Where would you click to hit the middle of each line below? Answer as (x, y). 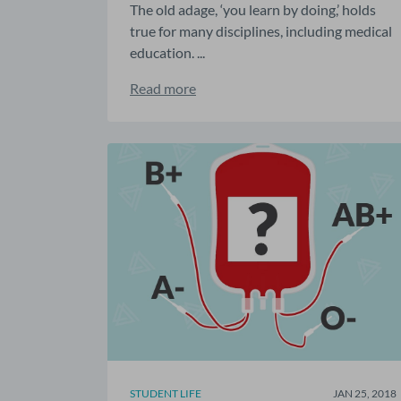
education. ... (167, 52)
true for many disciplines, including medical (261, 30)
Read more (163, 88)
